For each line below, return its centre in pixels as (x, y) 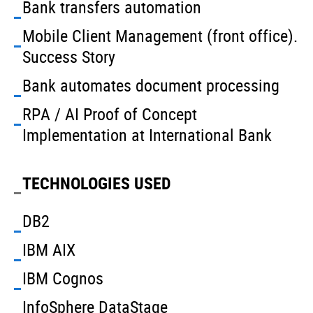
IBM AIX (49, 249)
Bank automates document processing (151, 85)
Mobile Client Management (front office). (160, 36)
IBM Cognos (63, 278)
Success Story (69, 57)
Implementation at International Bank (147, 135)
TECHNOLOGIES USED (97, 183)
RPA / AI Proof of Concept (110, 114)
